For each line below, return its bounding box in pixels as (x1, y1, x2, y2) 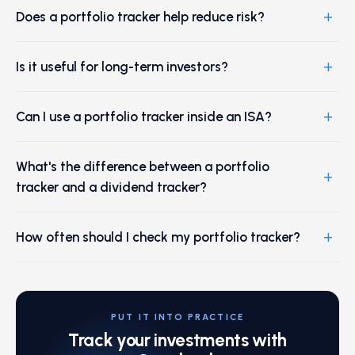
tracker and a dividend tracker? (16, 178, 207, 195)
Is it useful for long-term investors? (16, 58, 228, 74)
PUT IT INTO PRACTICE (111, 311, 244, 323)
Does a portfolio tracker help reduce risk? (16, 8, 265, 25)
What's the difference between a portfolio (16, 158, 269, 174)
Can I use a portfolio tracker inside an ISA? (16, 108, 272, 124)
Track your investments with (68, 329, 287, 351)
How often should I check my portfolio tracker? (16, 228, 300, 245)
